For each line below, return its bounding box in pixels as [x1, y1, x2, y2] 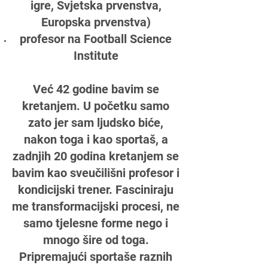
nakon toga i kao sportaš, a [23, 132, 168, 147]
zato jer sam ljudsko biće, [28, 115, 163, 130]
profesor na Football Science [20, 32, 172, 46]
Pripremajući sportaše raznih [19, 249, 172, 264]
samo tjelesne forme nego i [23, 216, 168, 230]
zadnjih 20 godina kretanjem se [13, 149, 179, 163]
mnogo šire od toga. [42, 233, 149, 247]
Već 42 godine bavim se [32, 82, 159, 96]
